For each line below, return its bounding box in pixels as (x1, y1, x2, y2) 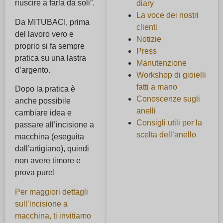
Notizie (136, 34, 161, 43)
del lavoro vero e (15, 29, 74, 38)
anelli (136, 106, 156, 115)
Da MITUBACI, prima (15, 17, 90, 26)
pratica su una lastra (15, 53, 86, 62)
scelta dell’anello (136, 130, 196, 139)
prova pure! (15, 168, 55, 177)
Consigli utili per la (136, 118, 202, 127)
